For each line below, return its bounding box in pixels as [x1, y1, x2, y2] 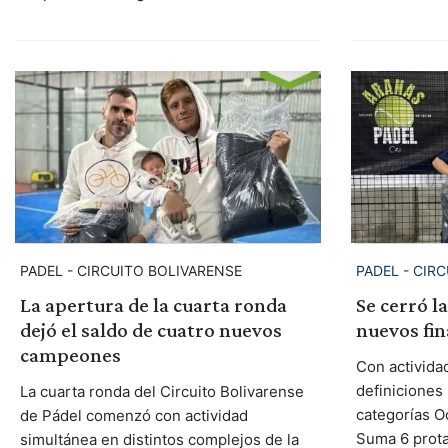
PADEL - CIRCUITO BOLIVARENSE [19, 262, 242, 280]
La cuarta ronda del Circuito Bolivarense [19, 382, 304, 402]
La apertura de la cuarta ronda [19, 293, 287, 318]
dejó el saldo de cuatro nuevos [19, 318, 282, 343]
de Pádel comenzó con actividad [19, 406, 248, 426]
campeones [19, 343, 121, 368]
